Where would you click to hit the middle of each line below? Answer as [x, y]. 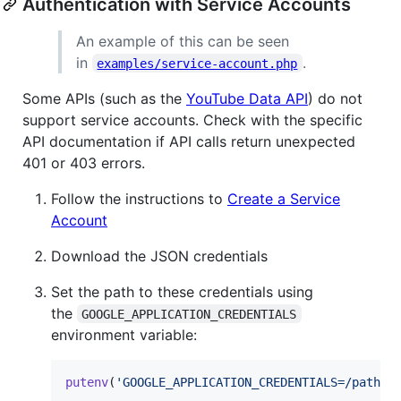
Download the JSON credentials [159, 256]
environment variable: [124, 334]
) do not [335, 98]
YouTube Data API [247, 98]
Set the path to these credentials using [182, 291]
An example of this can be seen [183, 41]
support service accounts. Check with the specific [192, 119]
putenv [87, 382]
